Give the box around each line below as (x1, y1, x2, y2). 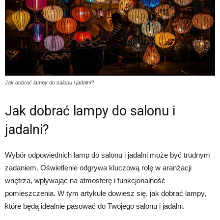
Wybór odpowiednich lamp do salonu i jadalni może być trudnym (5, 151, 210, 160)
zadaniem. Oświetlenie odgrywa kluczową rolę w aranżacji (5, 164, 192, 172)
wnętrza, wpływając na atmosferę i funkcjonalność (5, 176, 165, 185)
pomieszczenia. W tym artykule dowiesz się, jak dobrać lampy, (5, 189, 206, 198)
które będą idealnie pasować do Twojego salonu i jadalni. (5, 202, 185, 211)
